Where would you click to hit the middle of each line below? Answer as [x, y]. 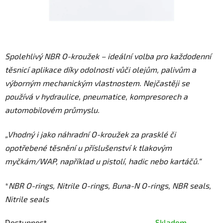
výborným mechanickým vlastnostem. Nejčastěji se [97, 83]
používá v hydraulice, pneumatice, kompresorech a [96, 97]
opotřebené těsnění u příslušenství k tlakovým [88, 148]
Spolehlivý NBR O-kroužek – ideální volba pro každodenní [108, 56]
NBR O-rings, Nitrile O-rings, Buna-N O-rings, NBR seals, [110, 186]
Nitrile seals [27, 199]
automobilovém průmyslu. [52, 110]
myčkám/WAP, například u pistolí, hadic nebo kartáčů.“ [103, 161]
